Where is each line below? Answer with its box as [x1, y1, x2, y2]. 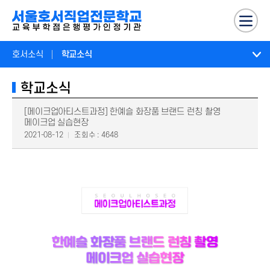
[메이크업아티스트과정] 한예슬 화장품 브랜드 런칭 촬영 [24, 107, 221, 117]
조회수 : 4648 [74, 131, 118, 139]
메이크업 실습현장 [24, 118, 89, 128]
